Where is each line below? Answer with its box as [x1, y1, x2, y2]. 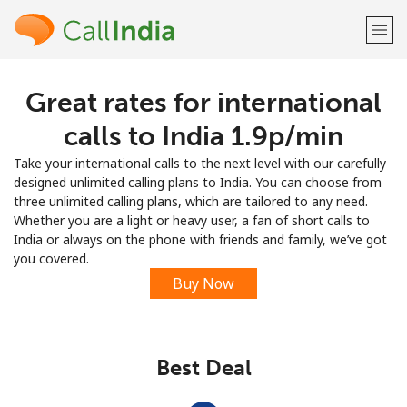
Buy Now [173, 273, 234, 293]
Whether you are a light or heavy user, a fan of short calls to [14, 212, 370, 229]
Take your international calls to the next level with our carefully [14, 154, 386, 172]
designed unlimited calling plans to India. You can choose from [14, 174, 382, 191]
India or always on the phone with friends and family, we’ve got [14, 231, 387, 248]
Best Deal [155, 354, 252, 381]
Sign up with [167, 190, 240, 207]
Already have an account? [94, 144, 250, 161]
